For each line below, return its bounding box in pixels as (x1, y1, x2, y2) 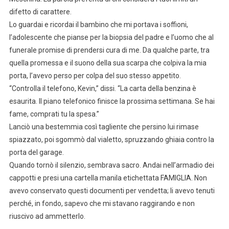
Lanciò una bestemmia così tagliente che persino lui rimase (9, 123, 199, 131)
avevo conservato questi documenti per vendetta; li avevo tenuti (9, 187, 215, 195)
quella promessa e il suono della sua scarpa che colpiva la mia (9, 59, 207, 67)
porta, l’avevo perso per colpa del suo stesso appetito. (9, 72, 181, 80)
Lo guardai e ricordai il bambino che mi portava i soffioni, (9, 20, 188, 29)
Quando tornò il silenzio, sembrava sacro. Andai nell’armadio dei (9, 161, 214, 170)
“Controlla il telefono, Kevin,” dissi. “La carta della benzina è (9, 84, 196, 93)
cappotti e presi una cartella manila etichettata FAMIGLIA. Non (9, 174, 207, 182)
